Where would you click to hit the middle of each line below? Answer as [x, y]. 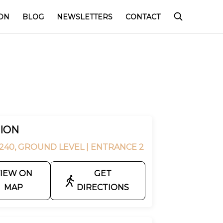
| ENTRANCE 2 [115, 147]
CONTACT [143, 17]
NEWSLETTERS [85, 17]
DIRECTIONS [103, 187]
